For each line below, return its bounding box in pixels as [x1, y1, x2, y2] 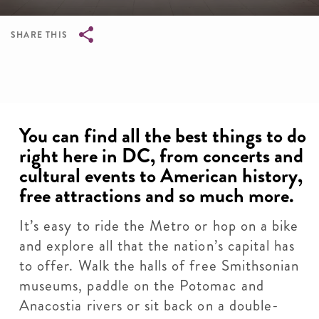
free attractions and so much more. [19, 182, 294, 210]
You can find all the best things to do [19, 122, 306, 150]
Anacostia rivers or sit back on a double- [19, 295, 280, 316]
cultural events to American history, [19, 162, 303, 190]
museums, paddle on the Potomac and [19, 275, 264, 296]
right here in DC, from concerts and [19, 142, 303, 170]
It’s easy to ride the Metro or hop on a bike [19, 215, 299, 236]
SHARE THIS [11, 28, 68, 41]
